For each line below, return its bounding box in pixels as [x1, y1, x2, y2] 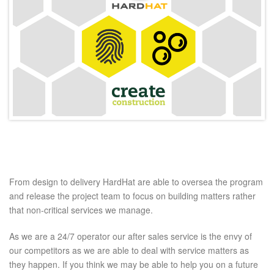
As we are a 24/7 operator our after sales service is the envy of [9, 230, 252, 243]
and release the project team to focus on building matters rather [9, 190, 256, 202]
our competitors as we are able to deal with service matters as [9, 244, 249, 257]
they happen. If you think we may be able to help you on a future [9, 258, 258, 271]
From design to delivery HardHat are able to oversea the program [9, 176, 263, 188]
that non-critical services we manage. [9, 204, 153, 217]
